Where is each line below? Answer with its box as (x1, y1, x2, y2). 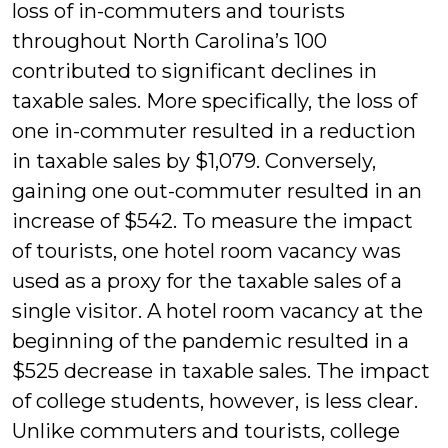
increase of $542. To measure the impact (12, 209, 413, 234)
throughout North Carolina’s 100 (12, 29, 327, 54)
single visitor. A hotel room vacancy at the (12, 299, 423, 324)
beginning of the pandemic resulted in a (12, 329, 409, 354)
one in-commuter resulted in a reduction (12, 119, 416, 144)
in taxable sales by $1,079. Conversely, (12, 149, 376, 174)
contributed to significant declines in (12, 59, 377, 84)
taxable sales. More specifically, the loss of (12, 89, 417, 114)
